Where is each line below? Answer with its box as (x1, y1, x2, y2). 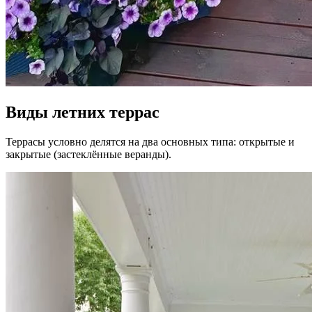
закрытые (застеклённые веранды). (6, 148, 171, 160)
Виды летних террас (6, 102, 159, 121)
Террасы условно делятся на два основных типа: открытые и (6, 135, 295, 148)
